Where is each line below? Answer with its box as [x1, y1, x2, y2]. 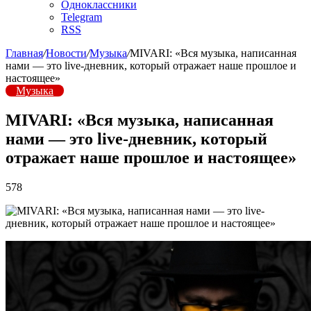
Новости [46, 47, 87, 59]
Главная [6, 47, 43, 59]
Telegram [61, 11, 102, 23]
